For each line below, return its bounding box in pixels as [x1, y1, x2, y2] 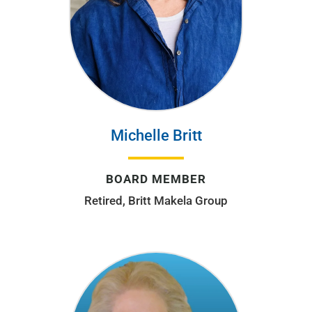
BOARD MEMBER [106, 171, 206, 186]
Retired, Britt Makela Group [84, 193, 228, 208]
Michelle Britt [110, 126, 202, 144]
